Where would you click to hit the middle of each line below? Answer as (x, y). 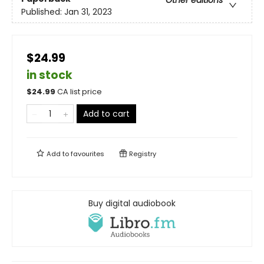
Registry (142, 154)
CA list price (80, 92)
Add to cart (106, 114)
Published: (43, 11)
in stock (49, 75)
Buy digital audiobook (132, 204)
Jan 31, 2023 (88, 11)
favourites (88, 154)
